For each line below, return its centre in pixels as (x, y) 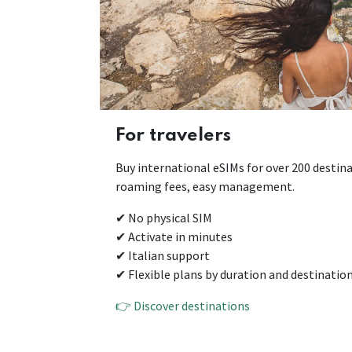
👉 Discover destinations (183, 306)
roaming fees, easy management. (205, 187)
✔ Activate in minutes (175, 237)
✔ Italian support (164, 256)
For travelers (173, 136)
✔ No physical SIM (165, 218)
